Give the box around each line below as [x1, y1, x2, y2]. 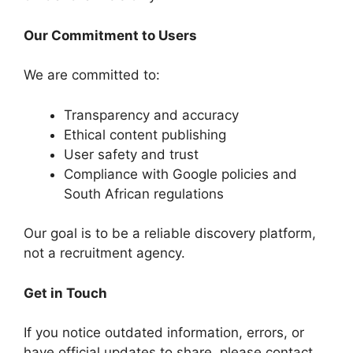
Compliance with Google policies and [64, 165, 297, 182]
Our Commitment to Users [24, 27, 197, 43]
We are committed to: [24, 67, 160, 83]
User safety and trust [64, 146, 199, 162]
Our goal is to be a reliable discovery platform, [24, 225, 316, 241]
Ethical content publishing [64, 126, 226, 143]
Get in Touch [24, 284, 107, 301]
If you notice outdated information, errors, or [24, 325, 304, 340]
